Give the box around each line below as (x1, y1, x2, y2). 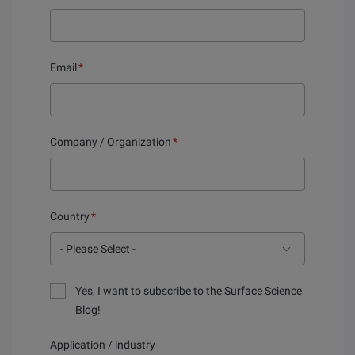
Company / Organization (50, 135, 171, 148)
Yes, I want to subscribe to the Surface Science (75, 284, 302, 297)
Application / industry (50, 338, 155, 351)
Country (50, 209, 90, 223)
